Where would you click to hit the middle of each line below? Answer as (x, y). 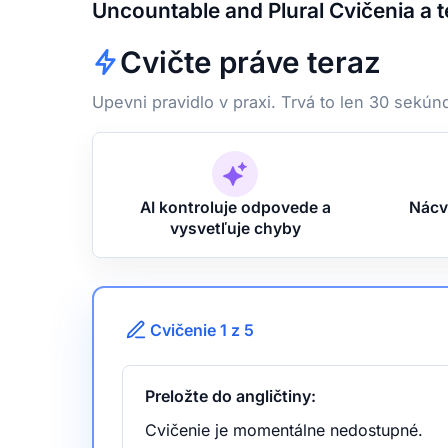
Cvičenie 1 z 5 (202, 329)
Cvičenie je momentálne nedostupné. (284, 429)
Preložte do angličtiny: (230, 395)
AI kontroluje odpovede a (235, 207)
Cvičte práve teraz (250, 61)
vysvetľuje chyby (235, 228)
